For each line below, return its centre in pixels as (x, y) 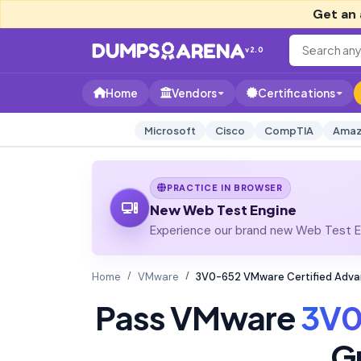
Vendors (194, 93)
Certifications (297, 93)
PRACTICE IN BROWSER (225, 187)
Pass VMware (198, 317)
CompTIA (288, 131)
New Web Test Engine (223, 210)
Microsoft (170, 131)
